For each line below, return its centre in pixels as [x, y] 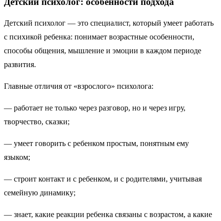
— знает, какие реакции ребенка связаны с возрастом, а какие [108, 215]
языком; [19, 157]
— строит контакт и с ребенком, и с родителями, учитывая [103, 179]
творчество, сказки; [37, 122]
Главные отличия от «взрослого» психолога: [81, 86]
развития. [20, 65]
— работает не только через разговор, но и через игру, [95, 108]
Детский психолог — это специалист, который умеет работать [109, 23]
